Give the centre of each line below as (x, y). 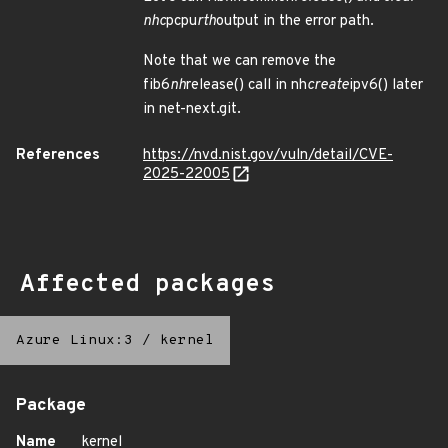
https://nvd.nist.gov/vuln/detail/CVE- (268, 155)
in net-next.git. (192, 109)
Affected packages (147, 285)
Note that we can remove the (239, 61)
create (328, 85)
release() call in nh (246, 85)
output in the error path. (295, 21)
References (58, 155)
